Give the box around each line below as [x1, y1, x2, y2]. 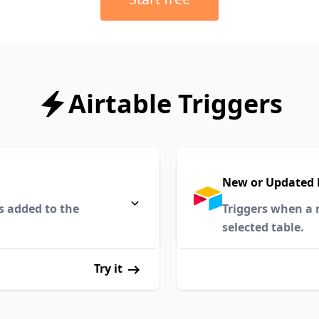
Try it [94, 261, 125, 276]
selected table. [222, 219, 304, 235]
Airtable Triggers [68, 86, 283, 121]
